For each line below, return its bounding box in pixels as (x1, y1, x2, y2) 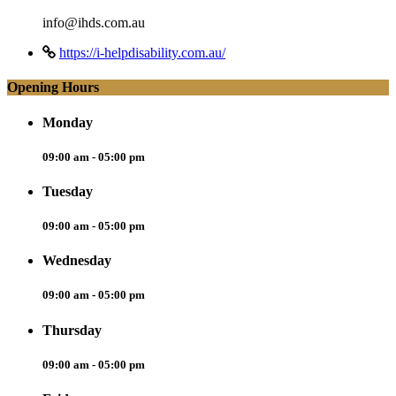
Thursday (42, 322, 102, 338)
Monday (42, 114, 93, 130)
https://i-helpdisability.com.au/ (59, 45, 225, 61)
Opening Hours (7, 80, 99, 95)
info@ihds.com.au (42, 15, 145, 31)
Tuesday (42, 183, 93, 199)
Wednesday (42, 253, 111, 269)
